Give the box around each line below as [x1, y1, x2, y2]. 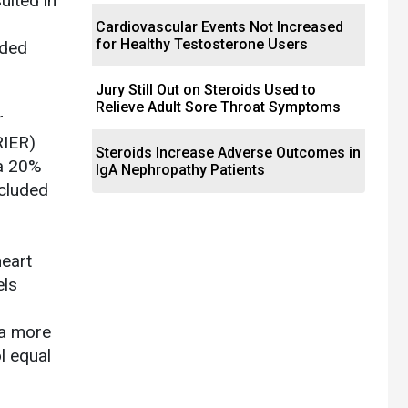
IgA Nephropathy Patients [96, 161, 265, 179]
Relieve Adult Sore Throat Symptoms [96, 98, 341, 117]
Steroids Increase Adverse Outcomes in [96, 144, 361, 162]
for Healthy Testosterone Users [96, 36, 308, 54]
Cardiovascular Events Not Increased [96, 18, 343, 36]
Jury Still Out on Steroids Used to [96, 81, 316, 99]
